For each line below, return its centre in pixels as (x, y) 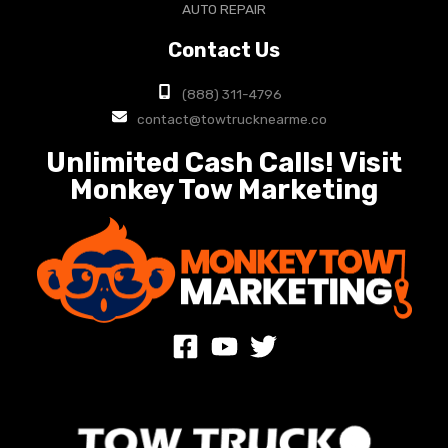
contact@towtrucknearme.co (231, 119)
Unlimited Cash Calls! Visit (224, 162)
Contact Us (224, 49)
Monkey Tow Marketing (224, 189)
